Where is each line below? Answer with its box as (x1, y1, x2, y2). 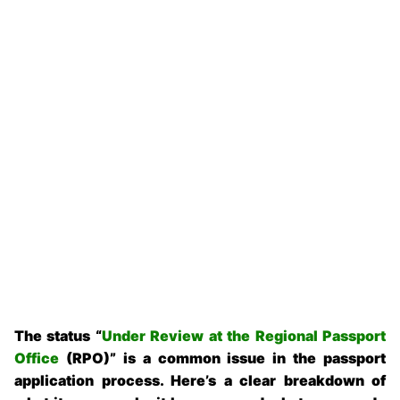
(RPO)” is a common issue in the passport (59, 349, 386, 368)
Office (14, 349, 59, 368)
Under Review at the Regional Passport (101, 327, 387, 346)
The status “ (14, 327, 102, 346)
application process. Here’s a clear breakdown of (14, 371, 386, 390)
